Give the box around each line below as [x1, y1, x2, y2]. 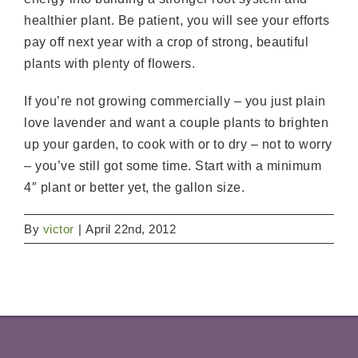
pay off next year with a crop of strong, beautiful [24, 35, 308, 50]
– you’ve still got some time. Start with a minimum [24, 159, 321, 173]
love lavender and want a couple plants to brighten [24, 116, 328, 130]
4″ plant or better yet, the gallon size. [24, 181, 245, 195]
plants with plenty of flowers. [24, 57, 195, 71]
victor [42, 222, 74, 237]
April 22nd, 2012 [86, 222, 176, 237]
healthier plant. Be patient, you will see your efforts [24, 14, 329, 28]
